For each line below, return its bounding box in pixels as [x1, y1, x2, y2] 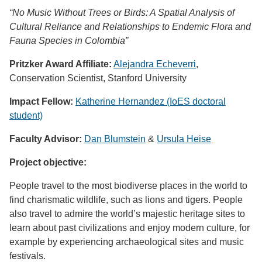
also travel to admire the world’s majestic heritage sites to [9, 208, 245, 219]
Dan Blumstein [84, 133, 146, 144]
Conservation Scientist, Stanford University [9, 73, 187, 83]
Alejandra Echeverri [113, 58, 196, 69]
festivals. [9, 250, 46, 261]
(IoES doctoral [167, 96, 226, 106]
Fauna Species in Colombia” [9, 35, 128, 46]
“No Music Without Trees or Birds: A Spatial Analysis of [9, 7, 235, 18]
